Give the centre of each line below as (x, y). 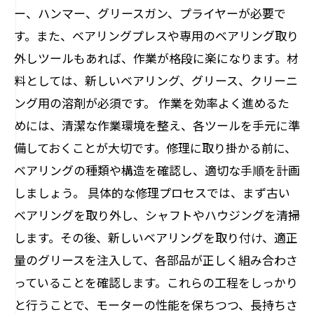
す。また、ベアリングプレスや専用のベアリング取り (156, 35)
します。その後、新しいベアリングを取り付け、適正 (156, 237)
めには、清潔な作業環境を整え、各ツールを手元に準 (157, 125)
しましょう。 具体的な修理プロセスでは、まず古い (152, 192)
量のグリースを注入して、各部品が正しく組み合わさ (156, 260)
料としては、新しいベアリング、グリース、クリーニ (156, 80)
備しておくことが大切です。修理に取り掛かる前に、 (155, 148)
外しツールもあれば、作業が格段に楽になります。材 (156, 58)
